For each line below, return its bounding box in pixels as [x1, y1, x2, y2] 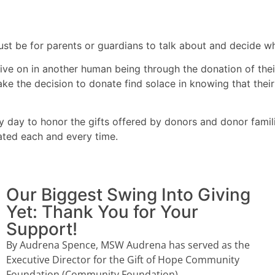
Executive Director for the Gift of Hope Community [6, 252, 239, 266]
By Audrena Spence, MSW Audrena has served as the [6, 238, 250, 252]
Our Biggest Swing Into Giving [6, 184, 250, 205]
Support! [6, 218, 77, 239]
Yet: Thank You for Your [6, 201, 198, 222]
